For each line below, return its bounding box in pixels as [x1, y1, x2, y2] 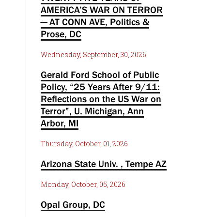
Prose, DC [40, 29, 81, 39]
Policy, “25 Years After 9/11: [40, 81, 160, 92]
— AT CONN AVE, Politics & [40, 16, 149, 27]
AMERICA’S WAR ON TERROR [40, 4, 163, 15]
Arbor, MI [40, 118, 78, 128]
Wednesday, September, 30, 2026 [40, 50, 146, 59]
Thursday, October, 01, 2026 [40, 139, 128, 148]
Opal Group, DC [40, 199, 105, 210]
